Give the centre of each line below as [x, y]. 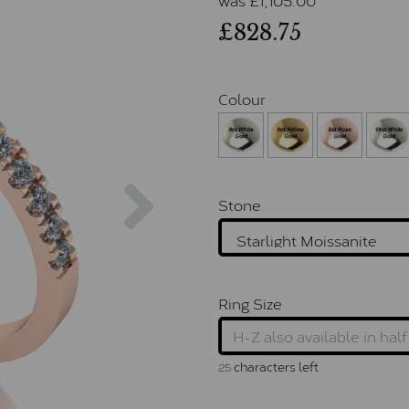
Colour [242, 98]
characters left [275, 366]
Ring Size [250, 302]
